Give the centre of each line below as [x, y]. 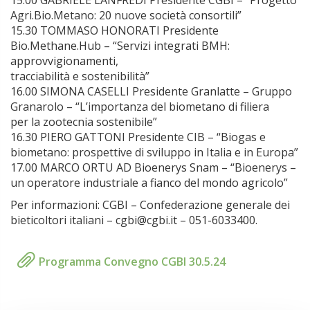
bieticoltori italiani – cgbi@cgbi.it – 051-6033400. [134, 220]
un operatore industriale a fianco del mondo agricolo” [149, 183]
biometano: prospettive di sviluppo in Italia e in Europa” [154, 152]
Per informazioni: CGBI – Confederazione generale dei [150, 205]
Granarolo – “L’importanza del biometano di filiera [140, 107]
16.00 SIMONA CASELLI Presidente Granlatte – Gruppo [151, 91]
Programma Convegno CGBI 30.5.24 [131, 262]
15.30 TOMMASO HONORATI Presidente [115, 30]
